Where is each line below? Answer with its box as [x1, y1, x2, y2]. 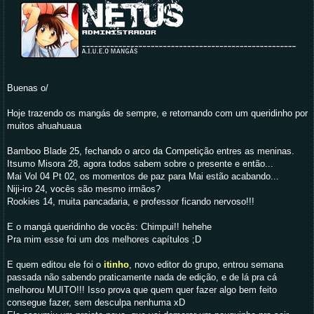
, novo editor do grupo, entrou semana [129, 259, 283, 270]
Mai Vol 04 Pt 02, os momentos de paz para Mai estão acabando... [7, 171, 279, 182]
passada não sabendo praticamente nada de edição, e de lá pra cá [7, 272, 277, 282]
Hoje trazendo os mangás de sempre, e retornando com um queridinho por [7, 108, 308, 118]
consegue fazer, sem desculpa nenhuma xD [7, 297, 185, 308]
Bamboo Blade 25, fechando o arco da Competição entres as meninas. [7, 146, 294, 156]
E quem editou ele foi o [7, 259, 104, 270]
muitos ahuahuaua [7, 121, 81, 131]
